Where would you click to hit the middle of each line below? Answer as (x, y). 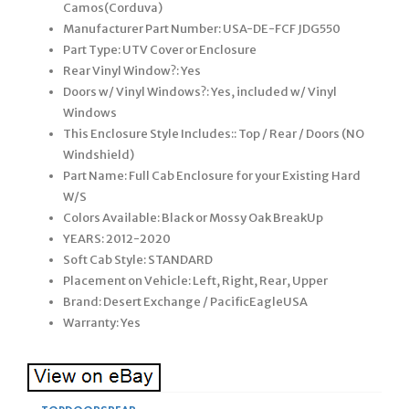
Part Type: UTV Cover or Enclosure (160, 49)
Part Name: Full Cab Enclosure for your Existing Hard (212, 175)
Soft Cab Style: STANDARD (138, 259)
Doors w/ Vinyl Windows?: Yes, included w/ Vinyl (200, 91)
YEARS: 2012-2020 (117, 238)
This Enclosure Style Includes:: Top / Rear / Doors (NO (214, 133)
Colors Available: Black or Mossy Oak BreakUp (193, 217)
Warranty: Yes (102, 322)
